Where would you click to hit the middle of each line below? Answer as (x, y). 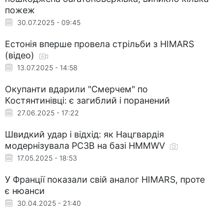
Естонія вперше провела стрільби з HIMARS (99, 44)
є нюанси (25, 191)
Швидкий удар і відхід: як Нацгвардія (84, 134)
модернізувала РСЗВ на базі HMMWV (86, 145)
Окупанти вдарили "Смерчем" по (76, 89)
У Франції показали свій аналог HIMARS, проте (105, 179)
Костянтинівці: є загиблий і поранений (87, 100)
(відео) (21, 55)
